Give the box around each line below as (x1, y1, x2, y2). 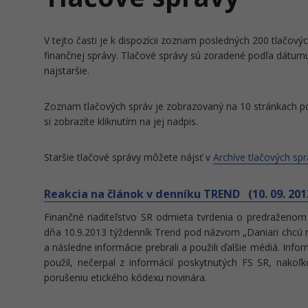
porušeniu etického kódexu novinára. (44, 271, 207, 284)
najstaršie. (44, 64, 89, 77)
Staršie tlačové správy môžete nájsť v (44, 151, 213, 164)
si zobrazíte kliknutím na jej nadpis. (44, 115, 198, 128)
